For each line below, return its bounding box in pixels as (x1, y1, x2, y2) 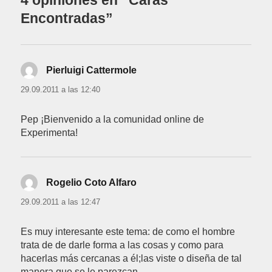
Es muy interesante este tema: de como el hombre (21, 226, 236, 237)
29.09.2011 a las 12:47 (21, 197, 101, 207)
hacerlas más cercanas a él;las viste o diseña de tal (21, 253, 242, 264)
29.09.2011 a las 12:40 (21, 85, 101, 95)
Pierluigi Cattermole (46, 65, 137, 76)
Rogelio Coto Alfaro (46, 177, 137, 188)
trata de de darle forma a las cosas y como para (21, 240, 224, 251)
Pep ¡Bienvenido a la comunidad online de (21, 114, 205, 125)
